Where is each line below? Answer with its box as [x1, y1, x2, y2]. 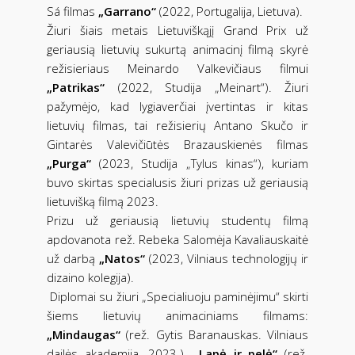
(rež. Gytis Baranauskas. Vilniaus [120, 326, 308, 342]
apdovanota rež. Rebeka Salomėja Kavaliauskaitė [47, 231, 308, 247]
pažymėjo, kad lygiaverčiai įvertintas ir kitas [47, 97, 308, 114]
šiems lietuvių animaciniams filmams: [47, 307, 308, 323]
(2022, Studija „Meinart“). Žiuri [105, 78, 308, 95]
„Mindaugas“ [47, 326, 120, 342]
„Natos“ [99, 250, 149, 266]
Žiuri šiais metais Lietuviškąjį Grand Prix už [47, 21, 308, 38]
